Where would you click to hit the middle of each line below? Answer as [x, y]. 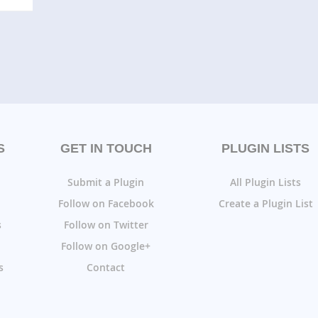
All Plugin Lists [265, 182]
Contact [106, 267]
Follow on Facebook [106, 203]
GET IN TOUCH [106, 148]
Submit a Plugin [106, 182]
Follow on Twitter [106, 224]
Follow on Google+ [106, 246]
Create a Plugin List [265, 203]
